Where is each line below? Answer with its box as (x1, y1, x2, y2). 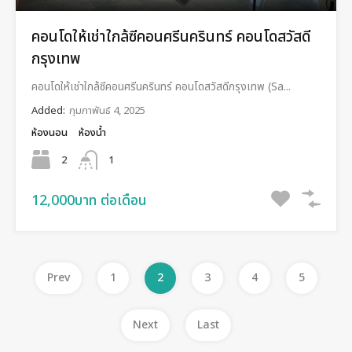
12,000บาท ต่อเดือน (31, 189, 147, 211)
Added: (31, 102, 65, 119)
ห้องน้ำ (79, 124, 106, 141)
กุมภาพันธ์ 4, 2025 (69, 102, 145, 119)
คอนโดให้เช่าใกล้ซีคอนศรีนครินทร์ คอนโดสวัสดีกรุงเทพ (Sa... (31, 78, 291, 95)
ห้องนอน (31, 124, 68, 141)
